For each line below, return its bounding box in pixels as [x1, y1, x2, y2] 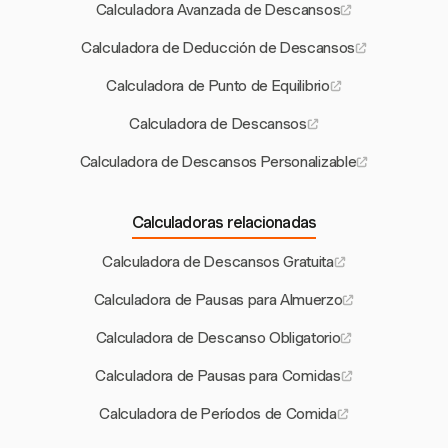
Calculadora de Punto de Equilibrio [106, 77, 330, 96]
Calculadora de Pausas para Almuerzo [93, 291, 343, 310]
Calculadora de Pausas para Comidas [95, 367, 341, 386]
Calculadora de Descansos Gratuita [102, 253, 334, 272]
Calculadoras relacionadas [131, 213, 317, 233]
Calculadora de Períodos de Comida [99, 405, 337, 424]
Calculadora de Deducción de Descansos [80, 39, 356, 58]
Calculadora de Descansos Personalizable [79, 153, 357, 172]
